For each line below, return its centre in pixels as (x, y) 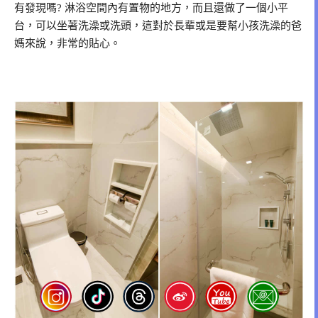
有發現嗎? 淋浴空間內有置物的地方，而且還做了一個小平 (151, 8)
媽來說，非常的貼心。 (67, 44)
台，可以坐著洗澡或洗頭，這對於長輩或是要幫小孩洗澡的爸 (158, 26)
